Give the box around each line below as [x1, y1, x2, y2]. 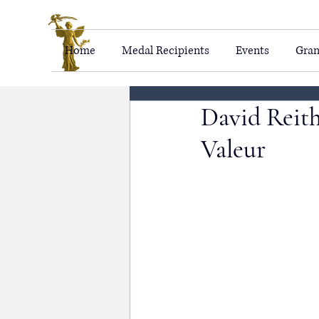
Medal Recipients [121, 43, 209, 58]
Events [235, 43, 269, 58]
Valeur [201, 134, 266, 164]
